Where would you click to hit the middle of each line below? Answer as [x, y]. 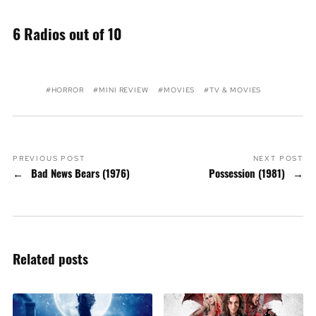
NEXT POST [278, 159]
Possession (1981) [247, 173]
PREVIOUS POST [49, 159]
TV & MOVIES [236, 90]
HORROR [68, 90]
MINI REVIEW [123, 90]
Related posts [50, 259]
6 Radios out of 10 [67, 33]
